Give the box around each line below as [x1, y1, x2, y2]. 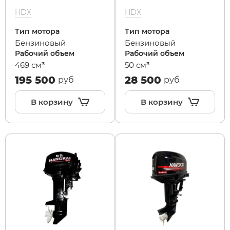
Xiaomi [180, 22, 212, 32]
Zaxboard [180, 80, 223, 90]
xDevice [180, 51, 215, 61]
